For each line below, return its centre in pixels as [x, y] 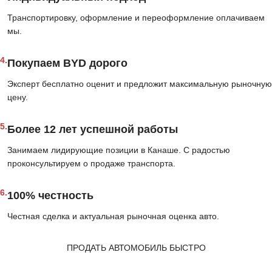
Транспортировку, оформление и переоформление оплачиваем [136, 18]
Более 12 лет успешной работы [93, 130]
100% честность [50, 196]
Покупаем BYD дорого [67, 63]
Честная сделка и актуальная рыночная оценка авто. [113, 216]
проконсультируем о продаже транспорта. [91, 164]
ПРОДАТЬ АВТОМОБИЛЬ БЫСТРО [136, 248]
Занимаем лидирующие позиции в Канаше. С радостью [119, 150]
